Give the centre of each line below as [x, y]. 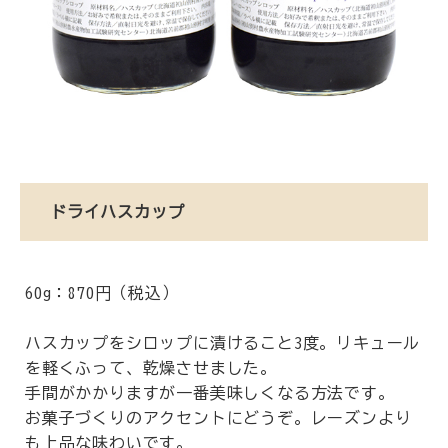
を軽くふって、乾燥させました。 [151, 368]
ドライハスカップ [117, 211]
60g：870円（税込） [102, 293]
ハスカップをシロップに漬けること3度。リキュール [223, 343]
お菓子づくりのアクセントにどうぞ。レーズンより [218, 418]
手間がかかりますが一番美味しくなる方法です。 [210, 393]
